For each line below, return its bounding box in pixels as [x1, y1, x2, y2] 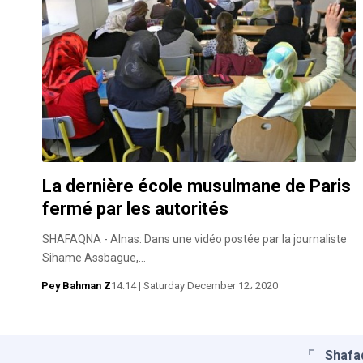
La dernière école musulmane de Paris [42, 176, 351, 197]
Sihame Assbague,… [42, 251, 146, 265]
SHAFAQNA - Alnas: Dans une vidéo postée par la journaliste [42, 233, 347, 246]
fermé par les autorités [42, 199, 228, 220]
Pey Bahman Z [41, 280, 111, 293]
